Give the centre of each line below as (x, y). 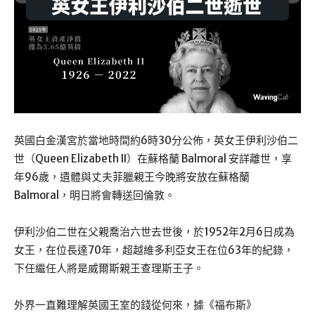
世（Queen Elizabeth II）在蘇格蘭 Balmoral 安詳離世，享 (153, 159)
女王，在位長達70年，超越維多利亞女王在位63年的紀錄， (154, 250)
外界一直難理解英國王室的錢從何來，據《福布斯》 (135, 305)
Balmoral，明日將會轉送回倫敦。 (95, 195)
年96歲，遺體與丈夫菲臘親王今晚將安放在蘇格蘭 (132, 177)
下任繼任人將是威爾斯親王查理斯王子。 (109, 269)
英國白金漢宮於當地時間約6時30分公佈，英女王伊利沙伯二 (156, 141)
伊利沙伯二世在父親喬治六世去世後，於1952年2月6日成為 (154, 232)
